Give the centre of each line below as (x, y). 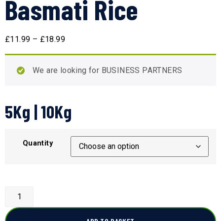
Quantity (38, 143)
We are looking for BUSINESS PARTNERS (108, 71)
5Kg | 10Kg (38, 111)
